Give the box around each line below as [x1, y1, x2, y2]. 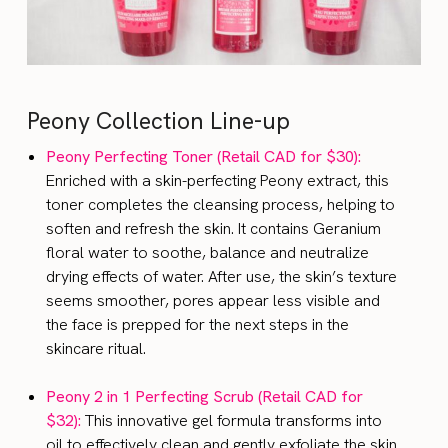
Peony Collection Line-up [27, 106, 291, 137]
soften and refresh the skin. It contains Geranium [46, 218, 382, 240]
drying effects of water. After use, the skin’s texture [46, 266, 398, 288]
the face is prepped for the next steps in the [46, 314, 350, 336]
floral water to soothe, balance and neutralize [46, 242, 370, 264]
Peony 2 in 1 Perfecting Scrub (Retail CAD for [46, 386, 364, 408]
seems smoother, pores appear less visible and [46, 290, 381, 312]
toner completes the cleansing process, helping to [46, 194, 396, 216]
